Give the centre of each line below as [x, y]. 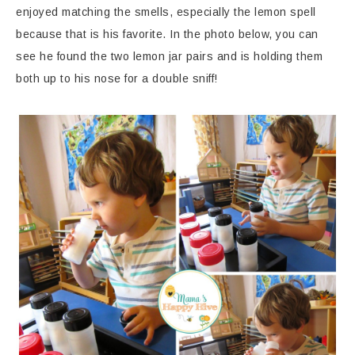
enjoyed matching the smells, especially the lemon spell [166, 12]
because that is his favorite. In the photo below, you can [167, 34]
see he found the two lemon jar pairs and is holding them [169, 57]
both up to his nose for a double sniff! [117, 79]
